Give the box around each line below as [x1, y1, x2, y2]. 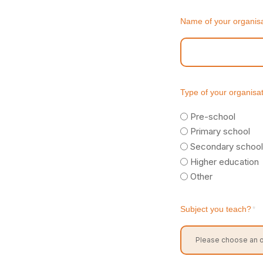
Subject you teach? [180, 205, 251, 214]
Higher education [190, 156, 259, 167]
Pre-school [190, 110, 235, 122]
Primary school [190, 126, 250, 137]
